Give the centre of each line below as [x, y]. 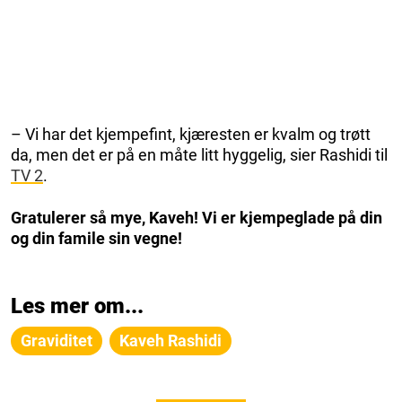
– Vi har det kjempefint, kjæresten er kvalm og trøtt [191, 135]
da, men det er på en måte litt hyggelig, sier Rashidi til [199, 155]
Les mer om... [77, 306]
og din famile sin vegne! [96, 239]
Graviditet [57, 341]
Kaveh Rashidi [170, 341]
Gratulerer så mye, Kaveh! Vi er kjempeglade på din [197, 218]
